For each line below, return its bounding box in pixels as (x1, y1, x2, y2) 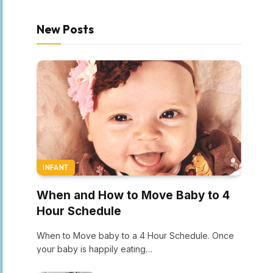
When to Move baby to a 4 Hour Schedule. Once (37, 230, 234, 241)
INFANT (43, 163, 69, 172)
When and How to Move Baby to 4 (37, 188, 230, 202)
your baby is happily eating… (37, 244, 152, 254)
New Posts (37, 22, 94, 37)
